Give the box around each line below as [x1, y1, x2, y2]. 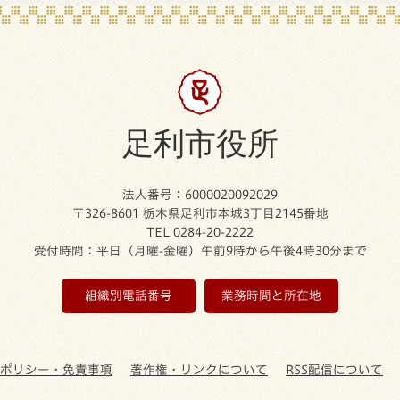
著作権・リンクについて [130, 362, 268, 376]
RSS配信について [286, 362, 383, 376]
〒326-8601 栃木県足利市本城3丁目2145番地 [71, 206, 329, 220]
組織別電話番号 [85, 288, 172, 302]
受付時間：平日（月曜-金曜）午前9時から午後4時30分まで [33, 244, 367, 257]
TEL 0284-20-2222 [146, 225, 254, 238]
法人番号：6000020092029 [122, 187, 278, 201]
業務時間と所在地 [221, 288, 321, 302]
